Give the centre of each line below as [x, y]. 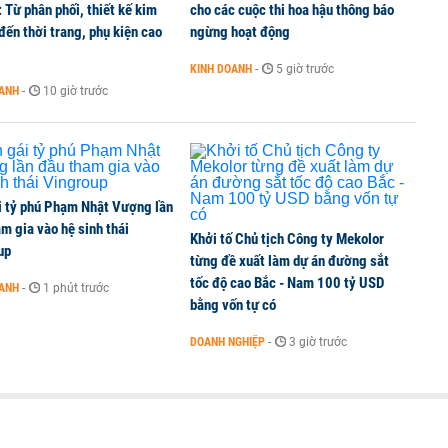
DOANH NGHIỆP [227, 342]
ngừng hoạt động [240, 32]
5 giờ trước [305, 69]
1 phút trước [76, 288]
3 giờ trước [318, 342]
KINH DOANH [221, 69]
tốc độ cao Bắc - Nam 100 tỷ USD [287, 283]
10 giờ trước [75, 91]
